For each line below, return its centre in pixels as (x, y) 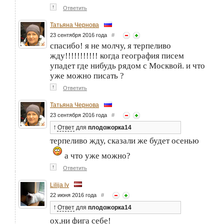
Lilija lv (59, 185)
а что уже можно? (96, 156)
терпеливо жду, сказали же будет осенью (124, 141)
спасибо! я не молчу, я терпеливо (110, 46)
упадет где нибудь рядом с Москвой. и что (127, 66)
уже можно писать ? (87, 76)
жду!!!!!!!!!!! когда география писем (117, 56)
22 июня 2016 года (75, 195)
